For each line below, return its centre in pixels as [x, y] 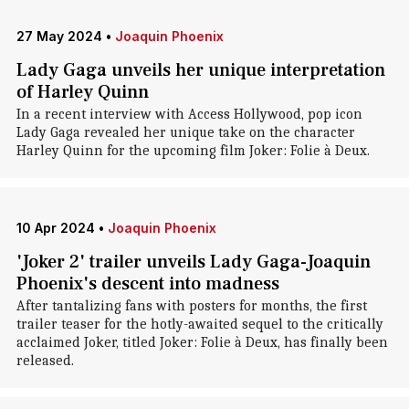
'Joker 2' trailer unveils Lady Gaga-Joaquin [193, 262]
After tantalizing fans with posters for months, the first [191, 306]
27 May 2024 [59, 36]
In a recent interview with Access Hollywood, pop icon [189, 114]
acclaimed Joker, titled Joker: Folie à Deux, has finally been [202, 342]
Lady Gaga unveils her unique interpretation [200, 70]
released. [45, 361]
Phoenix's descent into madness [147, 284]
